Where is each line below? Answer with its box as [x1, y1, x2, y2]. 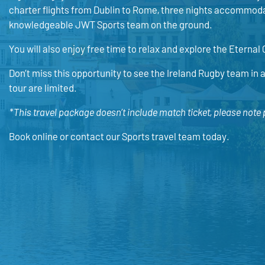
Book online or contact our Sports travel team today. [8, 130, 230, 142]
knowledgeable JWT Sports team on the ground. [8, 18, 212, 30]
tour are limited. [8, 82, 77, 93]
